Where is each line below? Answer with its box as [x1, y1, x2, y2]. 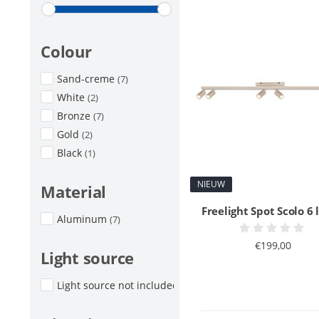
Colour [41, 41, 92, 62]
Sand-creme [57, 72, 117, 85]
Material [41, 181, 106, 202]
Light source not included [57, 278, 182, 292]
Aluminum [57, 212, 110, 226]
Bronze [57, 109, 93, 122]
